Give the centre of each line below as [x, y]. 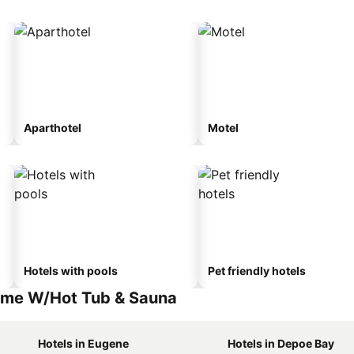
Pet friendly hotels [257, 271]
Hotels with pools [71, 271]
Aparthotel [53, 128]
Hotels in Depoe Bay [281, 343]
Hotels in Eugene [83, 343]
